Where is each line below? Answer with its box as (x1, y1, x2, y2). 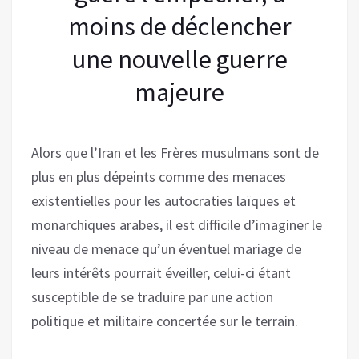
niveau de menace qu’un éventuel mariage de (31, 239, 301, 258)
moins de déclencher (67, 10, 292, 42)
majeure (135, 75, 224, 108)
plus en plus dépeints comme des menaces (31, 167, 286, 186)
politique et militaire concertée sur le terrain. (31, 311, 298, 330)
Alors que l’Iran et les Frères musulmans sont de (31, 143, 319, 162)
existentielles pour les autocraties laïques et (31, 191, 296, 210)
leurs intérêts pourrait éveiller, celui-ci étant (31, 263, 291, 282)
